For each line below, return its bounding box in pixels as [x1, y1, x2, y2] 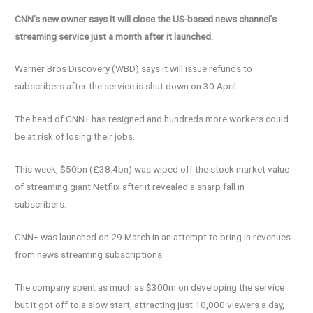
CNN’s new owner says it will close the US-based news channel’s [15, 13, 277, 24]
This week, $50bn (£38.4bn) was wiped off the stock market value [15, 163, 290, 175]
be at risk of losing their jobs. [15, 131, 136, 143]
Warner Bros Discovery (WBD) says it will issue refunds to [15, 63, 253, 75]
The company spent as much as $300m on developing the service [15, 281, 285, 293]
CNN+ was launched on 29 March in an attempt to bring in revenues [15, 231, 291, 243]
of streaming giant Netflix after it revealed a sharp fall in [15, 181, 245, 193]
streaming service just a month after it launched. [15, 30, 214, 42]
